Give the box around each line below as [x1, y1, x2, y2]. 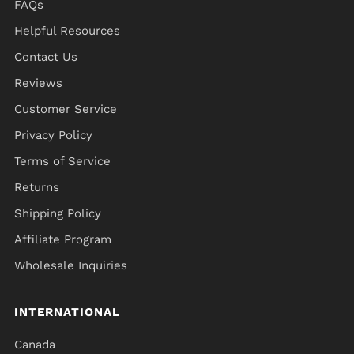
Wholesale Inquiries [14, 258, 127, 273]
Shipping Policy [14, 206, 101, 220]
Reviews [14, 76, 62, 90]
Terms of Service [14, 154, 111, 168]
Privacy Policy [14, 128, 92, 142]
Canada [14, 337, 55, 352]
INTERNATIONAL [14, 305, 120, 319]
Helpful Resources [14, 24, 120, 38]
